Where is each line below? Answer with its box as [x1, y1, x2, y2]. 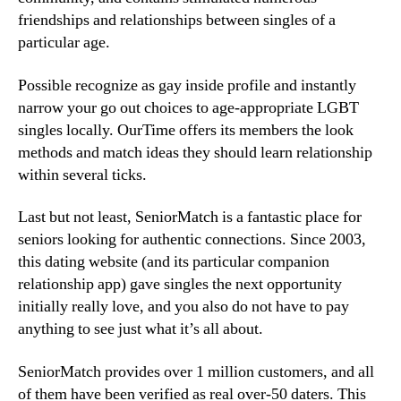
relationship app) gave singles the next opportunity [18, 274, 342, 294]
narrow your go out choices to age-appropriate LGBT [18, 97, 359, 118]
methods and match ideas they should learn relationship [18, 141, 372, 163]
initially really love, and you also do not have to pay [18, 296, 349, 317]
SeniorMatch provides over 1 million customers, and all [18, 361, 374, 382]
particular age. [18, 32, 110, 53]
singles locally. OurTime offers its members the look [18, 119, 354, 141]
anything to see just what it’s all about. [18, 319, 263, 339]
